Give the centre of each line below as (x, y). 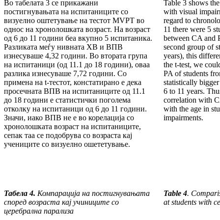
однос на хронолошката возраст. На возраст (77, 29)
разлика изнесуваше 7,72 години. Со (65, 74)
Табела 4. (20, 193)
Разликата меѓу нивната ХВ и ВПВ (63, 47)
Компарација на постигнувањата (93, 193)
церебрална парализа (39, 211)
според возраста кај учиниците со (61, 202)
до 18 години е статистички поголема (67, 100)
